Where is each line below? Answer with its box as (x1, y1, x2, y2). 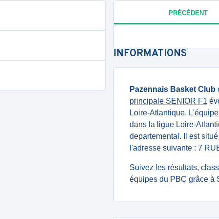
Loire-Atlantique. (130, 109, 189, 117)
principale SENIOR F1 (130, 97, 207, 105)
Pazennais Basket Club (130, 85, 216, 93)
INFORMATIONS (113, 47, 187, 60)
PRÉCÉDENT (168, 9, 208, 17)
